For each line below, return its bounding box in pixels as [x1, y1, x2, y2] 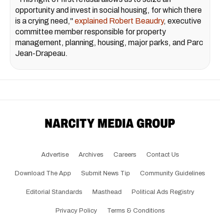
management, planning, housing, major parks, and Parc [15, 38, 203, 47]
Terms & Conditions [107, 207, 165, 214]
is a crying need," [15, 16, 75, 25]
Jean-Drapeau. [15, 49, 69, 57]
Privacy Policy [55, 207, 97, 214]
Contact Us [146, 151, 179, 158]
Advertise [41, 151, 69, 158]
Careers [113, 151, 137, 158]
